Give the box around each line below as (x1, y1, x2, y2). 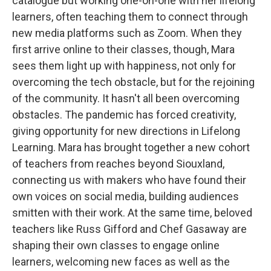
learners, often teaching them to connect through (12, 10, 248, 23)
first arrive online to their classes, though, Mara (12, 43, 235, 56)
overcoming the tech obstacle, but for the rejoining (12, 76, 255, 88)
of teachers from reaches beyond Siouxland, (12, 157, 224, 170)
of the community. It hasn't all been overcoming (12, 92, 240, 105)
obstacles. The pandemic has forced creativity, (12, 108, 236, 121)
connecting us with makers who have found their (12, 174, 246, 186)
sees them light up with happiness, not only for (12, 59, 236, 72)
